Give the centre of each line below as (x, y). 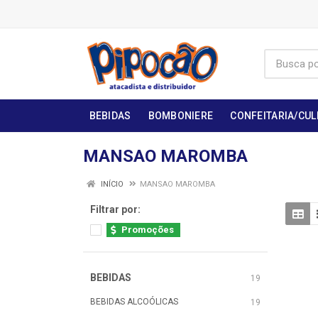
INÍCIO (111, 184)
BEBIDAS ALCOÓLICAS (134, 302)
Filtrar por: (115, 209)
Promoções (148, 230)
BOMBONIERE (181, 116)
